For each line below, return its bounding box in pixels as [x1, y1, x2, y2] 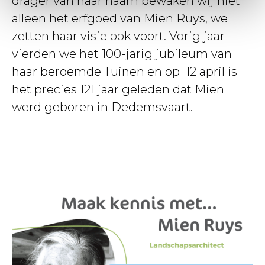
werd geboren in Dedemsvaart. [12, 99, 193, 114]
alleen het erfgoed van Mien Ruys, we [12, 11, 228, 25]
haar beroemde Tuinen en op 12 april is [12, 64, 237, 79]
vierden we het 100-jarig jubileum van [12, 46, 232, 61]
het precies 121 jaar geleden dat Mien [12, 82, 224, 96]
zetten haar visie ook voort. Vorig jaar [12, 28, 225, 43]
